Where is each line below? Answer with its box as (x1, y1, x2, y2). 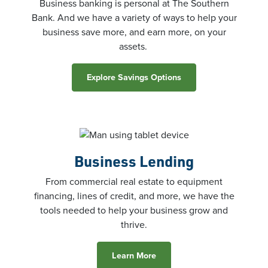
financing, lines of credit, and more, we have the (33, 188, 234, 203)
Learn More (112, 248, 156, 262)
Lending (139, 151, 194, 170)
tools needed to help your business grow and (40, 203, 228, 217)
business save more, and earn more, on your (42, 25, 226, 39)
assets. (118, 39, 150, 53)
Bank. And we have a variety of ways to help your (31, 10, 237, 25)
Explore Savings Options (87, 70, 181, 84)
